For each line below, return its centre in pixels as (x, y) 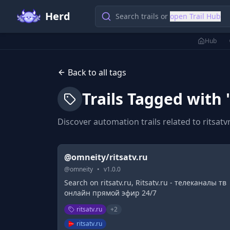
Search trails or (143, 16)
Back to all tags (97, 72)
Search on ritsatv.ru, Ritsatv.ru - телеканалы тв (145, 183)
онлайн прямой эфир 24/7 (110, 193)
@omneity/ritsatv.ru (106, 157)
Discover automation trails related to (130, 122)
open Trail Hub (195, 16)
